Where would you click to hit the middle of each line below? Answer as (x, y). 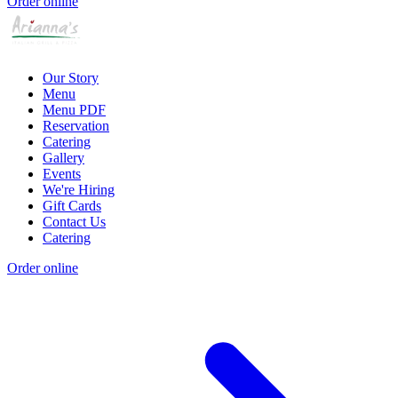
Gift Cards (72, 206)
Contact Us (74, 222)
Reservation (76, 126)
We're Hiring (79, 190)
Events (62, 174)
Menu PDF (74, 110)
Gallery (64, 158)
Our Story (71, 78)
